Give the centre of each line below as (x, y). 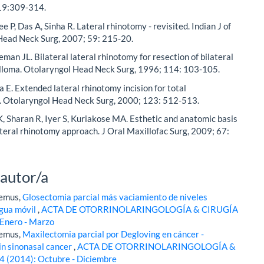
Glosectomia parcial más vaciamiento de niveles (115, 197)
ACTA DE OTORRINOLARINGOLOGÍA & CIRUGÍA (140, 209)
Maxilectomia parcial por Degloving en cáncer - (113, 234)
